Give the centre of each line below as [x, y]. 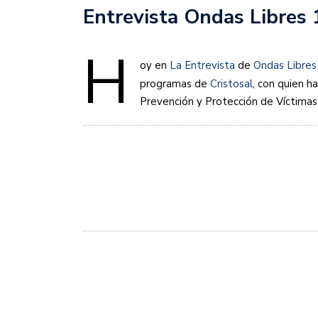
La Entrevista [202, 66]
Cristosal [231, 84]
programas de [175, 84]
